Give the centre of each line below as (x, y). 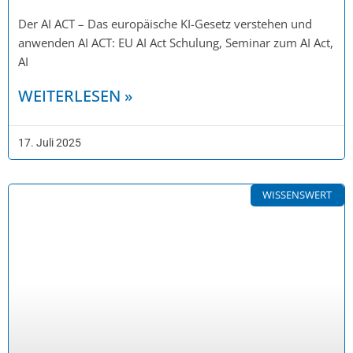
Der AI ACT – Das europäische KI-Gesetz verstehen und (165, 23)
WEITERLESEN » (76, 95)
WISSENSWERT (297, 195)
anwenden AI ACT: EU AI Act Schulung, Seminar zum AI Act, (176, 42)
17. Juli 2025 (50, 142)
